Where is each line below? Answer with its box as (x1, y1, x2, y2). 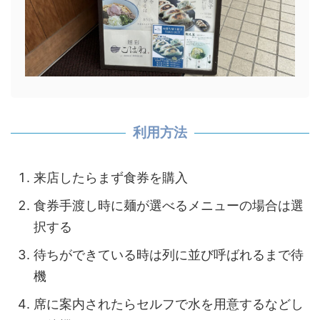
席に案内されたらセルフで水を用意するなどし (34, 296, 304, 311)
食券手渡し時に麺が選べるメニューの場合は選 (34, 197, 304, 213)
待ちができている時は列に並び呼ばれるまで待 (34, 246, 304, 262)
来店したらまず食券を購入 (34, 169, 188, 185)
